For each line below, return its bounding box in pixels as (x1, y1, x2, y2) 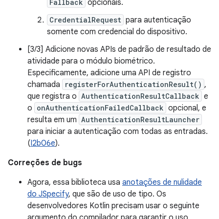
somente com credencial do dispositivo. (47, 27, 187, 37)
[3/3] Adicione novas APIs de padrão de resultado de (27, 44, 211, 54)
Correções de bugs (8, 158, 82, 168)
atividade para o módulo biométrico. (27, 56, 155, 66)
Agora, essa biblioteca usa (27, 177, 122, 187)
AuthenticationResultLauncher (81, 115, 199, 124)
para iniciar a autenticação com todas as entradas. (27, 127, 208, 136)
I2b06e (30, 138, 55, 148)
